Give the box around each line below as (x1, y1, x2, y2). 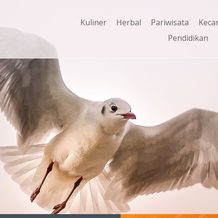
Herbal (116, 17, 141, 28)
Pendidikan (168, 33, 208, 43)
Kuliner (80, 17, 107, 28)
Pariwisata (151, 17, 189, 28)
